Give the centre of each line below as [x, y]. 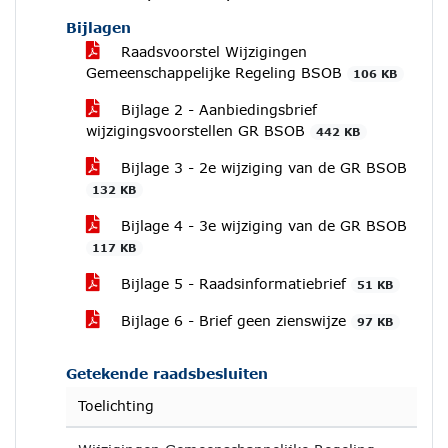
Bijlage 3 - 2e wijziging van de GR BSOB [261, 167]
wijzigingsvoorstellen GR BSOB [198, 130]
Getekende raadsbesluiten [167, 373]
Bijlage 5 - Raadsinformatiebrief [233, 283]
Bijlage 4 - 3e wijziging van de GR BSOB [261, 225]
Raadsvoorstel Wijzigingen [211, 51]
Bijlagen [98, 27]
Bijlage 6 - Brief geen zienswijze [233, 320]
